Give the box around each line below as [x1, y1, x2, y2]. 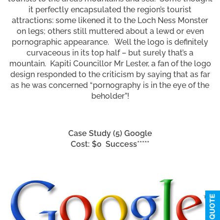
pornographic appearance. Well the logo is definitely [12, 37, 208, 47]
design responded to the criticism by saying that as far [10, 69, 210, 79]
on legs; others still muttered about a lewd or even [16, 26, 204, 36]
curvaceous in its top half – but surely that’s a [27, 48, 193, 57]
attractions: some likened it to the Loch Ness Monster [12, 15, 208, 25]
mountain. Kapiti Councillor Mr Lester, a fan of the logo [9, 58, 211, 68]
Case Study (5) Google [68, 128, 152, 138]
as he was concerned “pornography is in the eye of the [11, 80, 209, 90]
